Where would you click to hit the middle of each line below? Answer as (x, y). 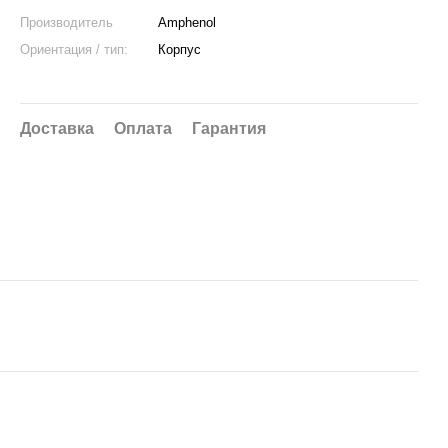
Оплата (143, 128)
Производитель (66, 22)
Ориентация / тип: (74, 49)
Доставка (57, 128)
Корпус (179, 49)
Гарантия (229, 128)
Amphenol (187, 22)
